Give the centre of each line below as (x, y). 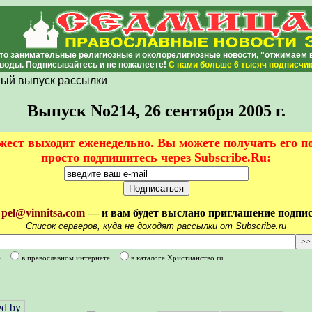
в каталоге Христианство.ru (177, 258)
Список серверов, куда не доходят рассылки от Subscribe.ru (156, 226)
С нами (184, 65)
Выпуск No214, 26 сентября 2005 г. (156, 111)
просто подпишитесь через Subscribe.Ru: (156, 157)
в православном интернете (66, 258)
